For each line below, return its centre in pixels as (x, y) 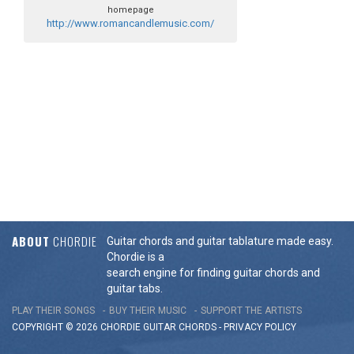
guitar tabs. (135, 288)
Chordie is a (136, 256)
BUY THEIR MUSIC (148, 311)
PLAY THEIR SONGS (53, 311)
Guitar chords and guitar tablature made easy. (220, 241)
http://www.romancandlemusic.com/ (130, 24)
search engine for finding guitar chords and (213, 272)
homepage (130, 10)
